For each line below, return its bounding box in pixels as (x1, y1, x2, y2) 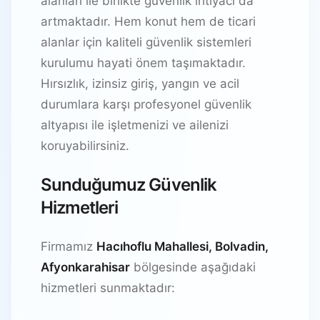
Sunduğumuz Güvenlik (41, 174, 216, 195)
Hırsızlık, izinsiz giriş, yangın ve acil (41, 76, 239, 91)
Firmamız (41, 239, 96, 254)
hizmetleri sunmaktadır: (41, 280, 175, 295)
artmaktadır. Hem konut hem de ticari (41, 14, 256, 29)
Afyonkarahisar (41, 259, 130, 274)
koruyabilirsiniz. (41, 138, 129, 153)
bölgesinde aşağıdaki (130, 259, 256, 274)
